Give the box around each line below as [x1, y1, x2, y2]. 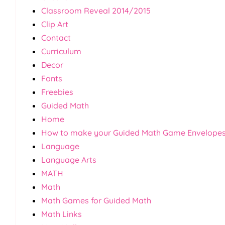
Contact [41, 32, 71, 43]
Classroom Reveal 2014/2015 [41, 5, 151, 16]
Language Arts [41, 154, 96, 165]
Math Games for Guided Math [41, 195, 151, 205]
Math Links [41, 208, 82, 219]
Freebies [41, 86, 73, 97]
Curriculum [41, 46, 81, 56]
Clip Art [41, 19, 68, 29]
